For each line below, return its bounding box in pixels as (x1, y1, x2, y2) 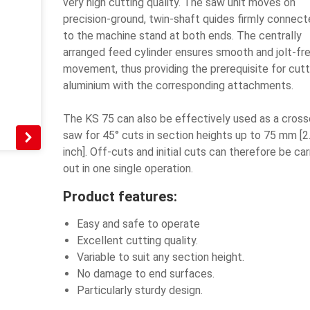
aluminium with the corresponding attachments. (62, 79, 293, 92)
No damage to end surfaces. (76, 267, 215, 280)
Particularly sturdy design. (76, 284, 203, 297)
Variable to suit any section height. (76, 250, 244, 264)
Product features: (62, 188, 177, 205)
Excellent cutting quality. (76, 234, 198, 247)
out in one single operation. (62, 162, 193, 175)
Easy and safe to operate (76, 217, 200, 230)
